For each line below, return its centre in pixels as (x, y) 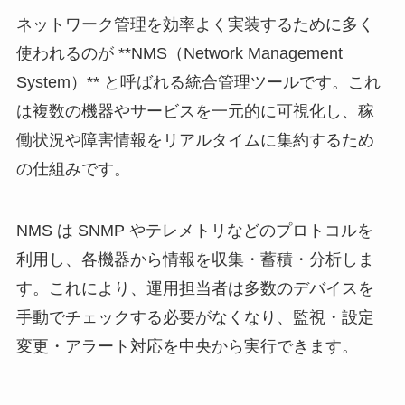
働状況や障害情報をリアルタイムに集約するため (195, 141)
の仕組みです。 (73, 170)
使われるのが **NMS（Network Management (179, 54)
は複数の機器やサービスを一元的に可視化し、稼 (195, 112)
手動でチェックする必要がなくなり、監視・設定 (195, 317)
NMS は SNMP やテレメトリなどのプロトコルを (194, 230)
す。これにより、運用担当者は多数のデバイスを (195, 288)
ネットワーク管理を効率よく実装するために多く (195, 25)
